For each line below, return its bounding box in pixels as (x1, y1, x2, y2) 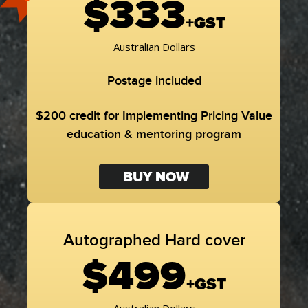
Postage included (107, 74, 201, 88)
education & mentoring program (67, 127, 241, 142)
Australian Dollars (113, 40, 195, 54)
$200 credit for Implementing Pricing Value (36, 109, 272, 123)
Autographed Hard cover (63, 230, 245, 250)
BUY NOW (119, 170, 189, 184)
